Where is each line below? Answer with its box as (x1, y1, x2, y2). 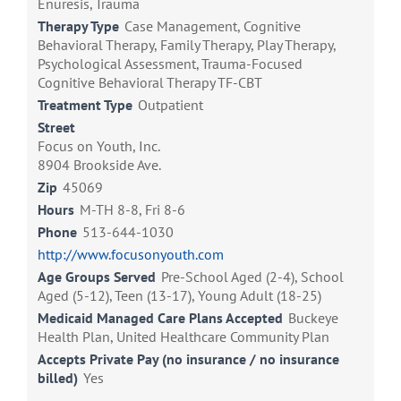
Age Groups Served (38, 268, 156, 286)
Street (38, 118, 75, 137)
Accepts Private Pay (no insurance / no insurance (38, 350, 339, 369)
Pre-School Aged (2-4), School (161, 268, 344, 286)
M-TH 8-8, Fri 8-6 (80, 200, 185, 219)
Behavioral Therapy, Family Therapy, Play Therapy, (38, 36, 336, 55)
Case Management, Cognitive (124, 17, 301, 36)
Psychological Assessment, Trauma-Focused (38, 55, 303, 73)
